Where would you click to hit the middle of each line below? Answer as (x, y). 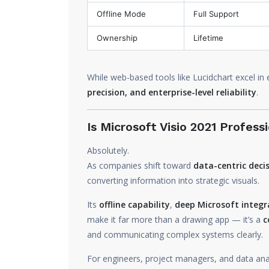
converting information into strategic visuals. (173, 180)
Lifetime (208, 38)
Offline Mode (121, 14)
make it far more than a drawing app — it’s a (175, 219)
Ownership (117, 38)
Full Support (216, 14)
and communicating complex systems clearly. (175, 234)
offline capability (134, 204)
